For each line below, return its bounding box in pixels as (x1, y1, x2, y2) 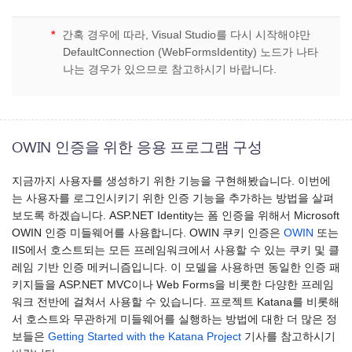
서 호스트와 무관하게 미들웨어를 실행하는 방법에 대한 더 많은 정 (12, 313, 337, 325)
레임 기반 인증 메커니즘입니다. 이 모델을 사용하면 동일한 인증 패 (12, 261, 340, 273)
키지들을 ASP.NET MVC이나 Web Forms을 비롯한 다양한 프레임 (12, 278, 334, 291)
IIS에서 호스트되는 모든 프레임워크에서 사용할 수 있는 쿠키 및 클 (12, 244, 339, 256)
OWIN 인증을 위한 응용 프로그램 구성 (12, 137, 262, 157)
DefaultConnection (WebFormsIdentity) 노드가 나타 (63, 46, 318, 59)
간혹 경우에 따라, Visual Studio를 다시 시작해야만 (59, 29, 310, 42)
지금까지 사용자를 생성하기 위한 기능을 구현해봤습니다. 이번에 (12, 174, 331, 187)
